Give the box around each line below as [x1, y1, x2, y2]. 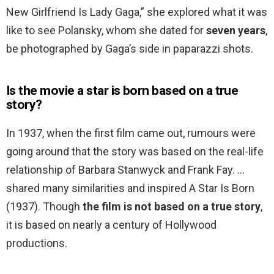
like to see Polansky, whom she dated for [6, 24, 206, 37]
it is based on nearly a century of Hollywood [6, 218, 217, 232]
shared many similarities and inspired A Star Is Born [6, 182, 254, 195]
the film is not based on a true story [83, 200, 261, 213]
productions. [6, 237, 67, 250]
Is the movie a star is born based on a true [6, 83, 239, 98]
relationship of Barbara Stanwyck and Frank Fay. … [6, 163, 245, 177]
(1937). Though [6, 200, 83, 213]
